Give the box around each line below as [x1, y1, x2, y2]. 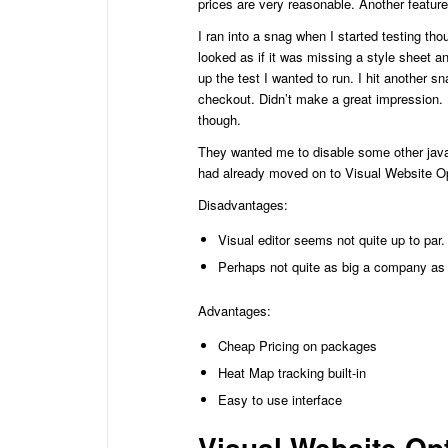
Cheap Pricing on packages [218, 335, 377, 355]
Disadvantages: [198, 194, 288, 214]
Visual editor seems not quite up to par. [218, 229, 445, 249]
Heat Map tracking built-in [218, 362, 366, 382]
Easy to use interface [218, 389, 342, 409]
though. [198, 109, 241, 129]
